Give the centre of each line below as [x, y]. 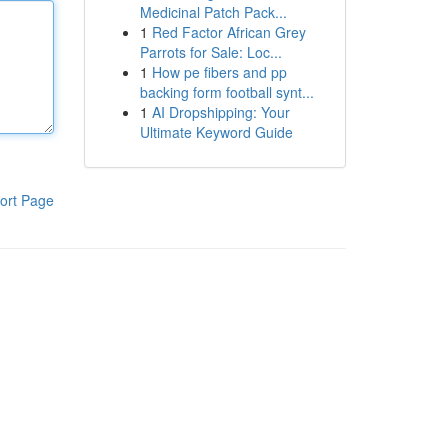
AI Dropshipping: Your [220, 112]
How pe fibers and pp [219, 72]
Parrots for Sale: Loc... [210, 52]
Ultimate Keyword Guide [216, 132]
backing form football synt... [226, 92]
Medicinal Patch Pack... [213, 12]
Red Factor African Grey [228, 32]
